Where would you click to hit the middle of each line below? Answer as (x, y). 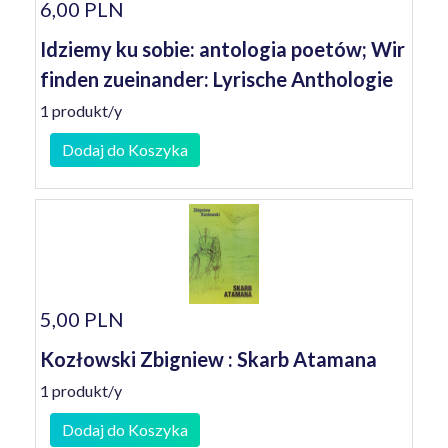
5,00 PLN (82, 319)
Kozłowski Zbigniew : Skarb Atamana (208, 359)
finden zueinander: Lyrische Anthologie (216, 79)
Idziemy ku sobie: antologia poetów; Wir (222, 49)
